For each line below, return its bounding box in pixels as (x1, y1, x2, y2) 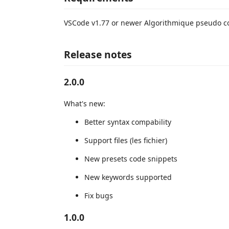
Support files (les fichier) (84, 135, 167, 145)
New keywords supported (84, 172, 172, 182)
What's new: (64, 98, 105, 108)
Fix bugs (84, 190, 113, 200)
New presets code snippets (84, 153, 177, 164)
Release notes (64, 47, 132, 61)
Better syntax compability (84, 117, 171, 127)
